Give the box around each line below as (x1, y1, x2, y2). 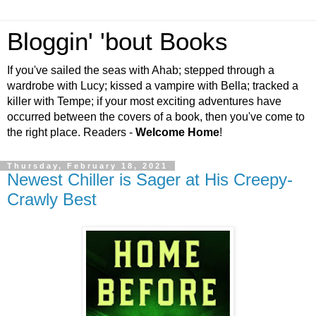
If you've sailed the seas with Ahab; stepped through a (7, 64, 274, 76)
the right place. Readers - (7, 126, 135, 138)
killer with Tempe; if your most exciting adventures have (7, 95, 281, 107)
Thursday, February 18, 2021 (7, 162, 168, 170)
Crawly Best (7, 190, 97, 209)
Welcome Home (135, 126, 219, 138)
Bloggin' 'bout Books (7, 28, 228, 55)
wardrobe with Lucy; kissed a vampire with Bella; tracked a (7, 80, 298, 92)
